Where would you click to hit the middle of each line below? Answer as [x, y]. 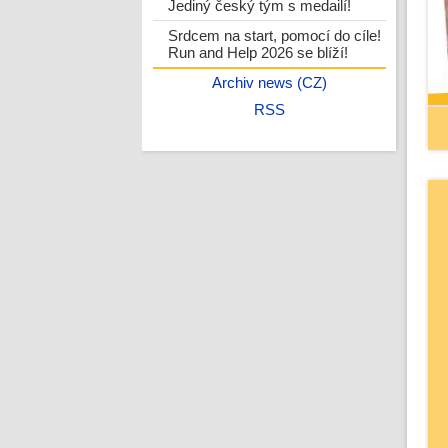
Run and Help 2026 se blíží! [257, 52]
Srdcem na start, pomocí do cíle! [274, 35]
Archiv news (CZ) [269, 82]
